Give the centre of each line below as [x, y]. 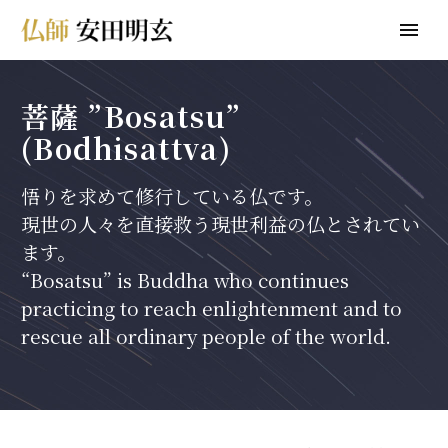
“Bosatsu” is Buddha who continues [185, 279]
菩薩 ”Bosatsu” [131, 116]
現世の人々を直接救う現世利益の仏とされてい [220, 223]
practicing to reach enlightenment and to [211, 307]
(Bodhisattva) [126, 148]
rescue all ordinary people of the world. [206, 335]
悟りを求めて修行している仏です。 [172, 195]
